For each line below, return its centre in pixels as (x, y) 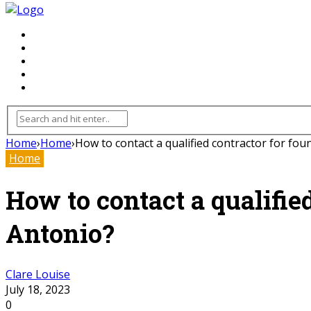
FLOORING (59, 35)
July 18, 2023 (38, 289)
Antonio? (63, 233)
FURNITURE (61, 88)
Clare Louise (38, 274)
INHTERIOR (60, 48)
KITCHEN (55, 61)
